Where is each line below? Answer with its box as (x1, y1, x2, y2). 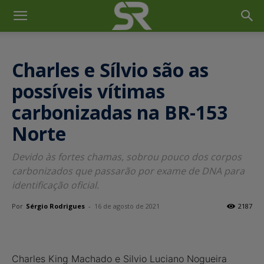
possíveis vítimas (12, 78, 165, 104)
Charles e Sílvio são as (12, 57, 209, 82)
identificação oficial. (12, 179, 99, 192)
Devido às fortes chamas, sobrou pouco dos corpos (12, 150, 242, 163)
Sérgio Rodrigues (26, 202, 85, 210)
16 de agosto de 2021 (94, 202, 160, 210)
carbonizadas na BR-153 (12, 100, 227, 125)
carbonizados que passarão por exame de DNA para (12, 164, 245, 177)
